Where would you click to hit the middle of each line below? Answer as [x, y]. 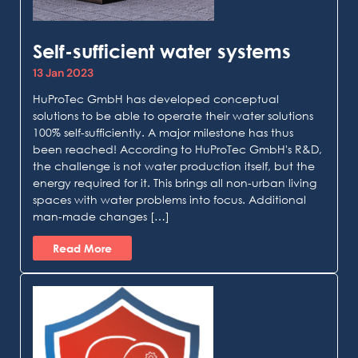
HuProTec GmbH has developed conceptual [156, 98]
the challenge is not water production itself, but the [174, 165]
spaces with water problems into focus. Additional [169, 199]
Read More [82, 249]
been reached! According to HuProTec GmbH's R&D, [177, 149]
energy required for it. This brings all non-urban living [175, 182]
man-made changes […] [101, 216]
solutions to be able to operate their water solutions [173, 115]
